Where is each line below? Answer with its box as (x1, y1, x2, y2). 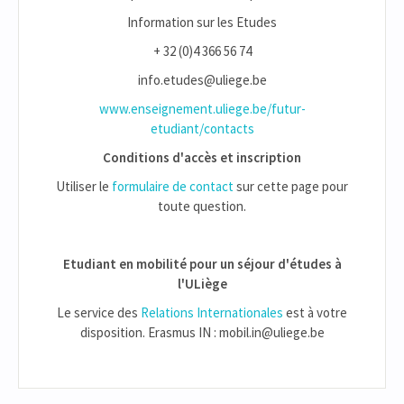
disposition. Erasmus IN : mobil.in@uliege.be (79, 324, 325, 342)
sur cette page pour (234, 178, 348, 196)
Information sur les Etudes (127, 14, 277, 32)
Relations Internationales (141, 304, 283, 322)
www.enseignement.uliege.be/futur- (98, 100, 306, 118)
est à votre (283, 304, 347, 322)
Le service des (57, 304, 141, 322)
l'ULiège (177, 275, 227, 293)
